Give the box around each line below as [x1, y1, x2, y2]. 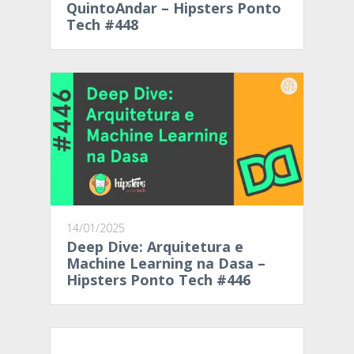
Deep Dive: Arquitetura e [66, 236, 243, 256]
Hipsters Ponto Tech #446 [66, 269, 250, 289]
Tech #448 [66, 15, 138, 35]
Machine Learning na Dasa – [66, 253, 265, 273]
